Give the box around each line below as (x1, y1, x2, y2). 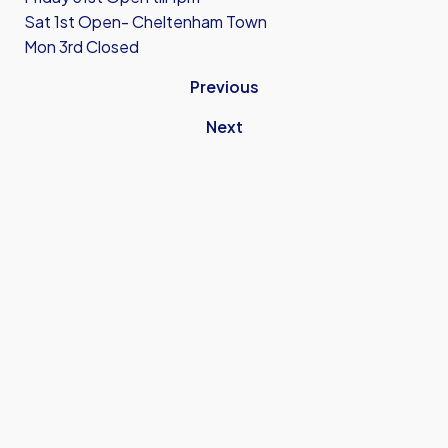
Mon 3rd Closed (24, 36, 139, 58)
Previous (189, 76, 259, 98)
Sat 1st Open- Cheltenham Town (24, 11, 267, 33)
